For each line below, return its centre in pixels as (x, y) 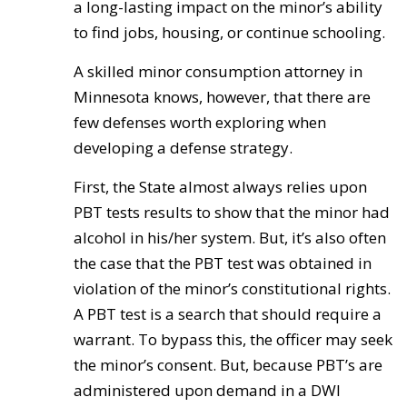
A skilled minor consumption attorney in (218, 71)
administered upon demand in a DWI (207, 390)
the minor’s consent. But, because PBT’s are (228, 365)
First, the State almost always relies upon (220, 187)
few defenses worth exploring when (199, 122)
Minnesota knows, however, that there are (222, 97)
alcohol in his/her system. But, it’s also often (229, 238)
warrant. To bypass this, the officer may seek (233, 339)
